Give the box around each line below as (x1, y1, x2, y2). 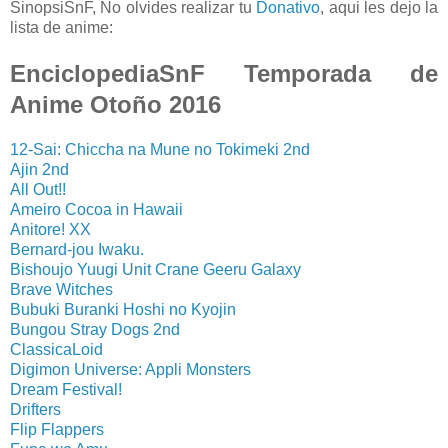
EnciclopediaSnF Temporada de (10, 59, 438, 87)
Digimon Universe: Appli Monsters (10, 360, 251, 378)
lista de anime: (10, 18, 113, 36)
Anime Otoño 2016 (10, 90, 221, 118)
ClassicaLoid (10, 340, 103, 358)
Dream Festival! (10, 380, 122, 398)
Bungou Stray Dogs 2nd (10, 320, 180, 338)
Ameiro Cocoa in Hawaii (10, 200, 183, 218)
